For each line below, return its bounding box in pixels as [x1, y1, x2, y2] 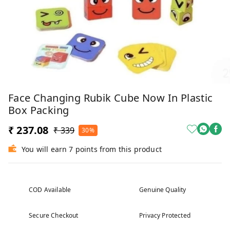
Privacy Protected [139, 211, 190, 220]
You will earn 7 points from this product [22, 144, 162, 155]
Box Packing [8, 103, 69, 118]
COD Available [29, 185, 71, 195]
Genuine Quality [139, 185, 186, 195]
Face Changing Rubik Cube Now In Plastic [8, 91, 213, 105]
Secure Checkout [29, 211, 79, 220]
